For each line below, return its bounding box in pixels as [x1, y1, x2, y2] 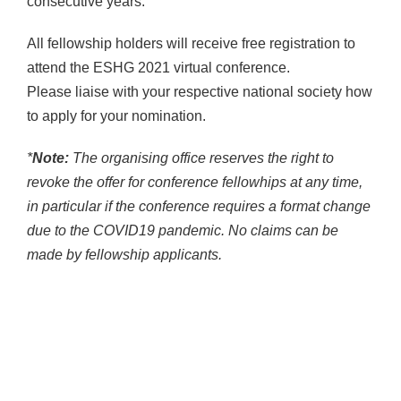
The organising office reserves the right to [69, 149, 334, 166]
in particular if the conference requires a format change [27, 198, 371, 214]
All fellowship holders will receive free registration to [27, 35, 355, 51]
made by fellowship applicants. [27, 246, 222, 262]
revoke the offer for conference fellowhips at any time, [27, 174, 363, 190]
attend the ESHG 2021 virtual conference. [27, 59, 290, 75]
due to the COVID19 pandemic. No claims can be [27, 222, 338, 238]
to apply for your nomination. [27, 107, 206, 124]
